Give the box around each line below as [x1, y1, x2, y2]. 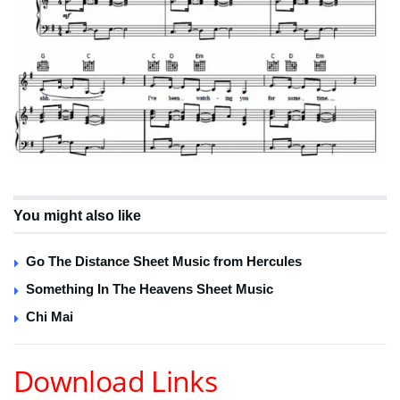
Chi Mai [26, 308, 73, 324]
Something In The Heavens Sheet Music [26, 280, 273, 296]
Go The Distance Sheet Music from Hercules [26, 253, 302, 269]
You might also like [13, 207, 141, 223]
